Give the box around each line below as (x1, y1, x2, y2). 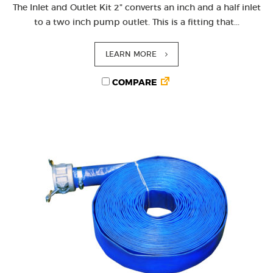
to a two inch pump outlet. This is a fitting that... (34, 18, 239, 27)
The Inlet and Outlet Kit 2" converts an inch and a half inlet (12, 4, 261, 12)
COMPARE (110, 79, 157, 87)
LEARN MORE (105, 51, 157, 58)
